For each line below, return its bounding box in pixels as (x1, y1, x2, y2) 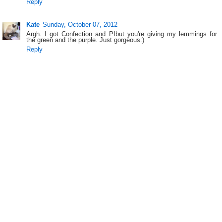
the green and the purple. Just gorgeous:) (26, 36, 145, 44)
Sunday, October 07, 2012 (43, 21, 118, 29)
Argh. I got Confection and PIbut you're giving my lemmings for (26, 30, 217, 38)
